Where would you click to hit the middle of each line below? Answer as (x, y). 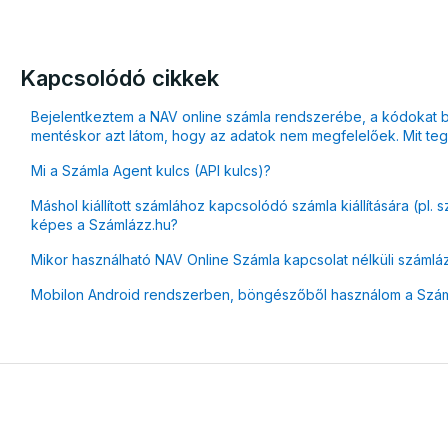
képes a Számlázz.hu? (104, 225)
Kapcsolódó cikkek (119, 78)
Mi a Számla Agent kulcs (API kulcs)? (150, 171)
